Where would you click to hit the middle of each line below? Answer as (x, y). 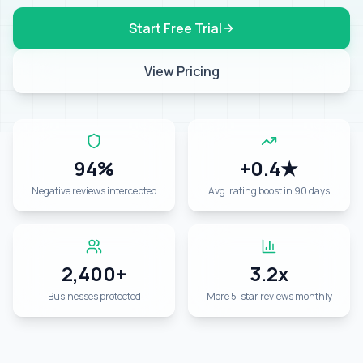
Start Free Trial (175, 28)
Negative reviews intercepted (94, 191)
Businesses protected (94, 296)
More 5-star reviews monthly (269, 296)
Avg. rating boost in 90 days (269, 191)
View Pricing (181, 71)
